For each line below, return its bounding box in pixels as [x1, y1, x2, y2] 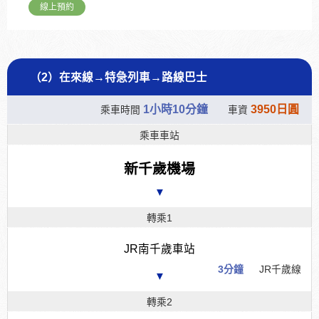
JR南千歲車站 [124, 242, 195, 255]
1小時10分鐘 [143, 103, 208, 115]
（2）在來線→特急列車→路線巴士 [30, 70, 207, 83]
